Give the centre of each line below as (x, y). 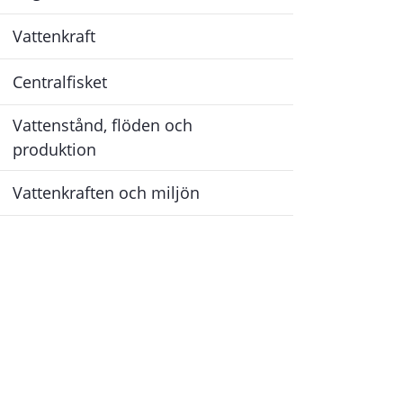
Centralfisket (60, 81)
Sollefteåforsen (307, 26)
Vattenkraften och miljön (107, 193)
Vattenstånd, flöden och (103, 125)
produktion (55, 149)
